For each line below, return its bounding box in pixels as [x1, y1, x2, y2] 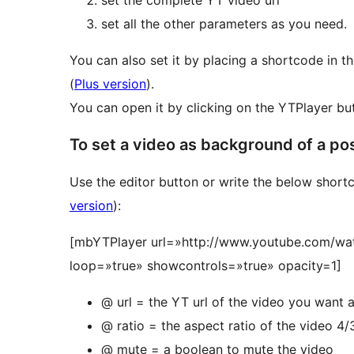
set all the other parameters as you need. [101, 16, 347, 32]
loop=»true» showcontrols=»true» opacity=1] [70, 258, 341, 274]
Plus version [74, 76, 146, 92]
